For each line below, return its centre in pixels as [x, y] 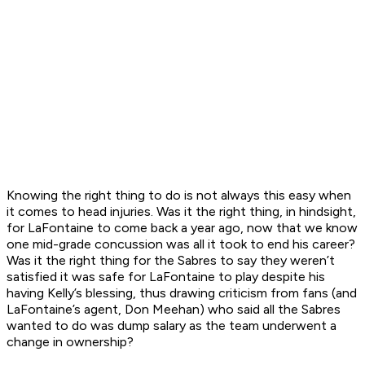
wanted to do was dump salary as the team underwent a [172, 326]
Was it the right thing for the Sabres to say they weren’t [171, 261]
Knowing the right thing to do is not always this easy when [179, 196]
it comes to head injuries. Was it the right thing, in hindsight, [181, 212]
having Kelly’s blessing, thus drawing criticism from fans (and [182, 293]
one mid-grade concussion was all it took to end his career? [181, 244]
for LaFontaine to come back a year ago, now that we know [182, 228]
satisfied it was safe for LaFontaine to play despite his [166, 277]
